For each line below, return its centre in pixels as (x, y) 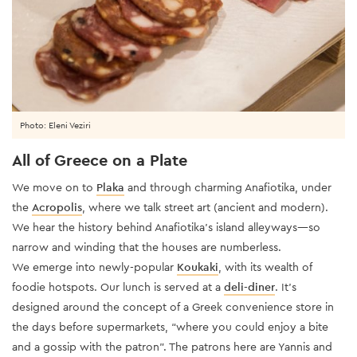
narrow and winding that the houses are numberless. (148, 247)
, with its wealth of (265, 267)
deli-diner (249, 286)
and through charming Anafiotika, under (228, 187)
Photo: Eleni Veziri (55, 125)
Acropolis (57, 207)
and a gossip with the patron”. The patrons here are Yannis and (172, 346)
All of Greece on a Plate (100, 160)
